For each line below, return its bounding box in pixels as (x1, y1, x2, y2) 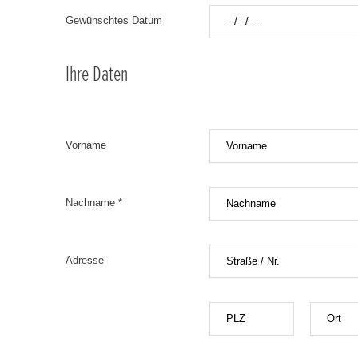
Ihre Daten (66, 63, 128, 85)
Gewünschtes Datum (66, 14, 162, 26)
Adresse (66, 253, 104, 266)
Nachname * (66, 196, 122, 209)
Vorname (66, 138, 106, 151)
